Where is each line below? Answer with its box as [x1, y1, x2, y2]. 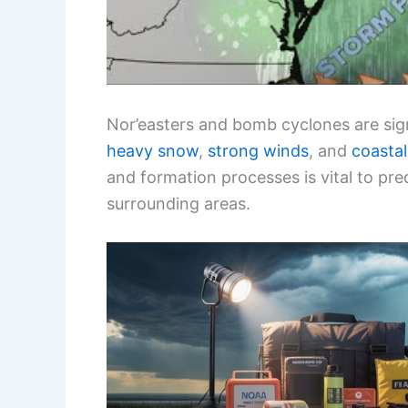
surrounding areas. [107, 193, 250, 213]
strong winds [208, 140, 309, 160]
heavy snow [107, 140, 199, 160]
